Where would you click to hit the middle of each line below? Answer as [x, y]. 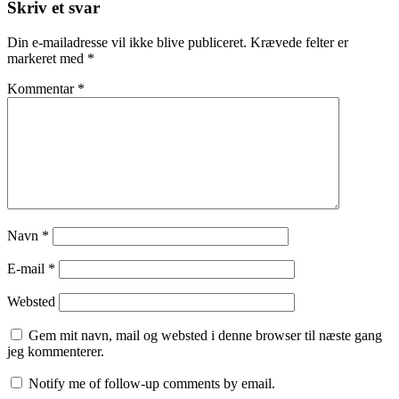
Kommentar [42, 88]
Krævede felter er [299, 42]
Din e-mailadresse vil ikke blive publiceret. [127, 42]
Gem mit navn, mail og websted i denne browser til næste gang [205, 335]
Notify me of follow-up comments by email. [152, 383]
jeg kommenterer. [56, 351]
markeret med [47, 58]
